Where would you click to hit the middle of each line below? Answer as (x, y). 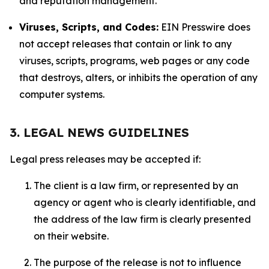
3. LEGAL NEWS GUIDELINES (99, 132)
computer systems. (62, 94)
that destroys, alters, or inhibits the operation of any (138, 77)
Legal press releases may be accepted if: (106, 159)
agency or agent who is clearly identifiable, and (145, 202)
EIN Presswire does (204, 27)
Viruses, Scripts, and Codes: (89, 27)
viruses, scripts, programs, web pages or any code (134, 61)
